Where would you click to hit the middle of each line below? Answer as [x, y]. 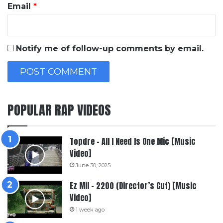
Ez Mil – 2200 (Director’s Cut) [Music [133, 185]
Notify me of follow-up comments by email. [110, 48]
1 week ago [90, 209]
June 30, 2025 [93, 165]
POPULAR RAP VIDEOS [59, 110]
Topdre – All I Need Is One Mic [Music [133, 141]
